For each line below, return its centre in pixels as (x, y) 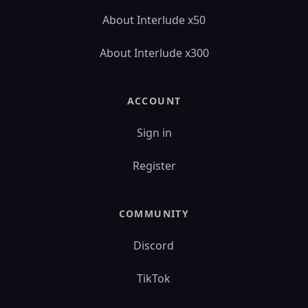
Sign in (154, 133)
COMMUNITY (154, 213)
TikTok (154, 278)
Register (154, 166)
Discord (154, 245)
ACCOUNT (154, 101)
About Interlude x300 (154, 53)
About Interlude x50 (154, 20)
